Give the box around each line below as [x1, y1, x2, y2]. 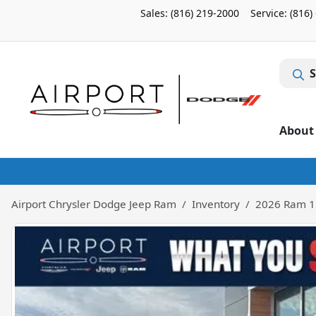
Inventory [192, 197, 240, 211]
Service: [250, 6, 290, 20]
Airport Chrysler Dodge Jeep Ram [11, 197, 176, 211]
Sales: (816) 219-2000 [140, 6, 239, 20]
